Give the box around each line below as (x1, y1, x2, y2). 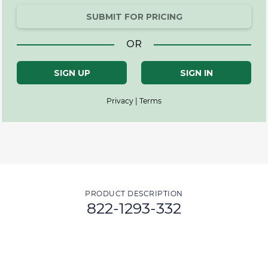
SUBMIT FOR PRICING (86, 11, 182, 23)
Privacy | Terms (106, 96, 162, 106)
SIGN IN (179, 68, 213, 79)
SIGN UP (53, 68, 90, 79)
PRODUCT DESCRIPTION (85, 189, 183, 199)
